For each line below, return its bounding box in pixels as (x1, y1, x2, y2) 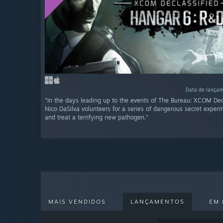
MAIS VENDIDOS (48, 198, 106, 205)
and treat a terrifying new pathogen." (45, 113, 148, 121)
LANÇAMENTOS (130, 198, 185, 205)
